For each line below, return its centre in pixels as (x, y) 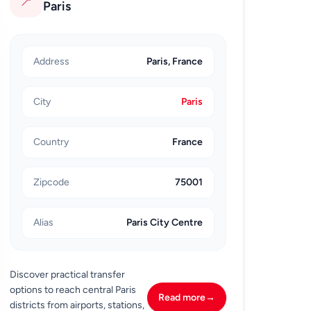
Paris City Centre (165, 223)
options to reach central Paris (73, 290)
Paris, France (175, 62)
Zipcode (52, 183)
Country (51, 142)
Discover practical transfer (68, 275)
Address (52, 62)
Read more (182, 298)
